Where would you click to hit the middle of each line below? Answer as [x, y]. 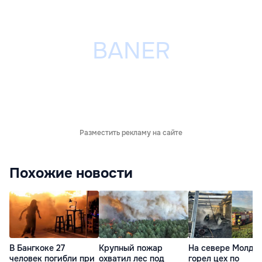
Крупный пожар [131, 248]
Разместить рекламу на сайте [131, 133]
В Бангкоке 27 [37, 248]
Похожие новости [71, 173]
